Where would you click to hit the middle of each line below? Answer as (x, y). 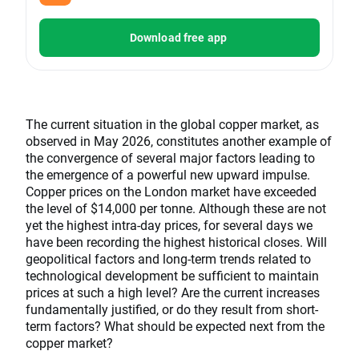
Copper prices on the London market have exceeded (171, 192)
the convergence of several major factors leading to (170, 158)
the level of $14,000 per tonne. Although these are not (176, 208)
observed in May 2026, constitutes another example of (179, 141)
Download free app (178, 38)
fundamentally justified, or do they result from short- (172, 309)
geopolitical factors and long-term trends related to (168, 259)
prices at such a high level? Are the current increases (173, 292)
